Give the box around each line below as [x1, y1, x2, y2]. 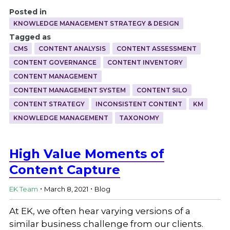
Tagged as [9, 32, 51, 42]
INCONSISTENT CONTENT [95, 100, 182, 108]
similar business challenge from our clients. [9, 218, 203, 229]
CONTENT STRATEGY [13, 100, 85, 108]
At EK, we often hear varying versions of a [9, 205, 190, 216]
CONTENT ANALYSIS [38, 44, 106, 52]
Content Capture [9, 162, 120, 177]
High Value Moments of [9, 146, 164, 161]
